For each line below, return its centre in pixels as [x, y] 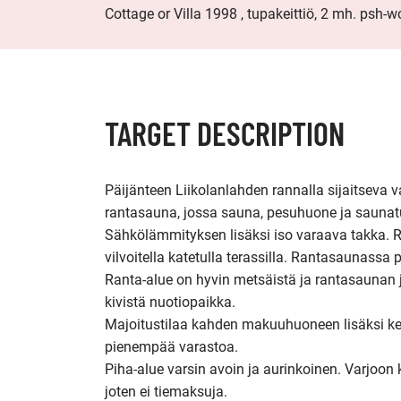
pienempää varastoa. [171, 347]
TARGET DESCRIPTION [225, 133]
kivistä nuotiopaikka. [172, 302]
